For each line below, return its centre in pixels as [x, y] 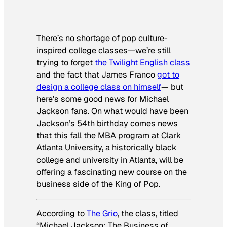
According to [62, 214]
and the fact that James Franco [97, 74]
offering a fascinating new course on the [112, 172]
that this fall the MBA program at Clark [109, 135]
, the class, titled [148, 214]
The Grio [102, 214]
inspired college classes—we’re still [104, 50]
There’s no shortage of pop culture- [102, 38]
